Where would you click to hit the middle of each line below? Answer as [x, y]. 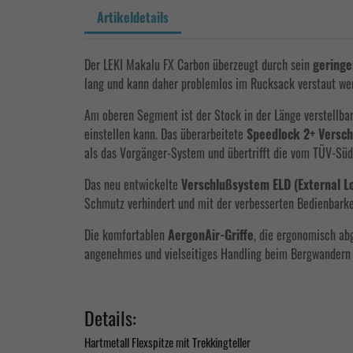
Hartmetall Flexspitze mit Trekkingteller [167, 342]
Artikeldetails [133, 17]
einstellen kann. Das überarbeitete [165, 134]
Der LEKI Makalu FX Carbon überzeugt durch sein [199, 65]
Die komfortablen [126, 235]
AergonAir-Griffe [211, 235]
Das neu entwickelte [133, 184]
